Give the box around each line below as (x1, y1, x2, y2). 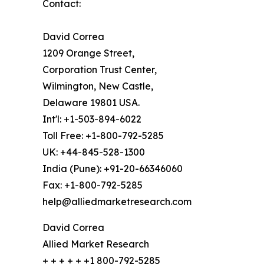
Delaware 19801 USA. (42, 96, 140, 108)
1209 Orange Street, (42, 47, 134, 59)
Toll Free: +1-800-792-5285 (42, 129, 164, 141)
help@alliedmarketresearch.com (42, 195, 192, 207)
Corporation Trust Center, (42, 63, 157, 75)
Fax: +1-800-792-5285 (42, 179, 143, 191)
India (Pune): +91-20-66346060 (42, 162, 183, 174)
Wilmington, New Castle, (42, 80, 153, 92)
